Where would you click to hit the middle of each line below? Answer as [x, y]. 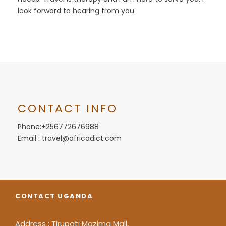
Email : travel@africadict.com [70, 138]
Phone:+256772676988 [58, 127]
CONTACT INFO [68, 109]
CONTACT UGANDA [54, 196]
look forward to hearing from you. [77, 11]
